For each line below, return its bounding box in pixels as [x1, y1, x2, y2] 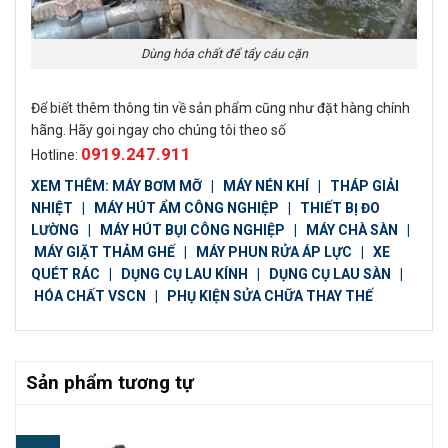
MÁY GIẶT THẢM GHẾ [34, 244, 175, 261]
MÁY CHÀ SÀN [306, 222, 401, 239]
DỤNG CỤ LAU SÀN [269, 266, 391, 283]
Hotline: [31, 147, 81, 164]
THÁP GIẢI [330, 178, 399, 195]
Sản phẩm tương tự [26, 371, 194, 395]
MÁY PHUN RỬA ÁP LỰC [196, 244, 355, 261]
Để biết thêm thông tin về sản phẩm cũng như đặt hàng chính [31, 100, 410, 117]
